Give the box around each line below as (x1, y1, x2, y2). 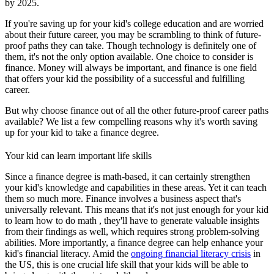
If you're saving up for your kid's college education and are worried (5, 18, 264, 29)
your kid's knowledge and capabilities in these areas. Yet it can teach (5, 182, 267, 193)
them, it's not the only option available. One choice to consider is (5, 51, 253, 62)
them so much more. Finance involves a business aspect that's (5, 193, 241, 204)
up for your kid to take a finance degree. (5, 127, 159, 138)
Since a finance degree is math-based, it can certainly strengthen (5, 171, 250, 182)
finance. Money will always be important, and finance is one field (5, 62, 257, 73)
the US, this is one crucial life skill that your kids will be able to (5, 259, 248, 270)
